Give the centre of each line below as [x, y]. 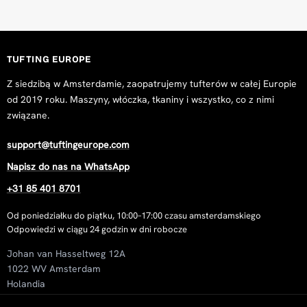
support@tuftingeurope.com [68, 145]
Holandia [26, 284]
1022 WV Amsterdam [53, 269]
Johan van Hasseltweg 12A [66, 254]
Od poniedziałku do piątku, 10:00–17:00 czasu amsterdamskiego [134, 216]
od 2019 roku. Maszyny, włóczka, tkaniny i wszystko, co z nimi [140, 100]
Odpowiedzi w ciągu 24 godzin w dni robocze [97, 230]
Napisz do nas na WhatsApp [68, 167]
